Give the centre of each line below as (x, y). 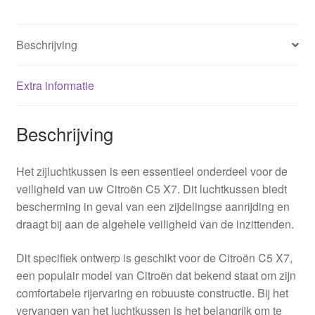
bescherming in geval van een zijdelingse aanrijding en (153, 206)
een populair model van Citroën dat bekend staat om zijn (156, 275)
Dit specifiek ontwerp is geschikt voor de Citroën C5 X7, (154, 257)
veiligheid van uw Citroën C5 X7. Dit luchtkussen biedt (151, 188)
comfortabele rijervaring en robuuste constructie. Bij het (152, 292)
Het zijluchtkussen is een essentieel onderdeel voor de (152, 171)
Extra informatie (55, 86)
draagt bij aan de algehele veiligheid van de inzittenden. (155, 224)
